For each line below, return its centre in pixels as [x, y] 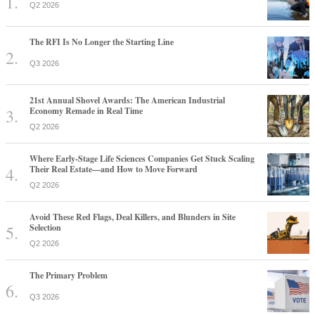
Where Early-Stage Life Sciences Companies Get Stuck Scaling [142, 158]
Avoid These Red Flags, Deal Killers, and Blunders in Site [133, 217]
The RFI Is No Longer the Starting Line [102, 41]
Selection [45, 227]
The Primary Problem [69, 275]
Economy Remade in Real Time [86, 110]
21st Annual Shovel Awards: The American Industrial [127, 100]
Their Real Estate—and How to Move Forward [114, 169]
